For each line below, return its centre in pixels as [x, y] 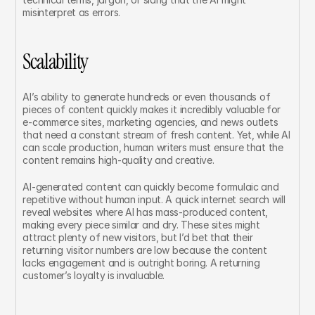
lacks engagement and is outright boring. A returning [141, 263]
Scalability [56, 62]
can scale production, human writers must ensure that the [153, 147]
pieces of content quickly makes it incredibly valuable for [152, 109]
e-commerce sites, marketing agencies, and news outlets [150, 122]
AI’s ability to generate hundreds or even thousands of [147, 97]
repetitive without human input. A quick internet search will [154, 199]
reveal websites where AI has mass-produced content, [146, 212]
